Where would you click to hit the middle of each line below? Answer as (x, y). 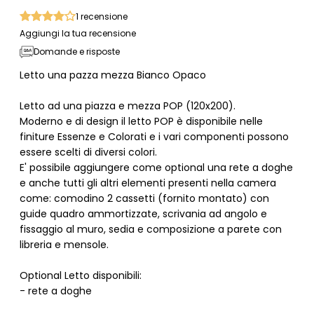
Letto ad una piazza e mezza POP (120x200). (127, 105)
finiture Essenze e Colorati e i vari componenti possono (154, 136)
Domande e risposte (76, 51)
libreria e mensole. (64, 244)
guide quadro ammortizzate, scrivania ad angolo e (143, 213)
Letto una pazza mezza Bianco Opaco (112, 75)
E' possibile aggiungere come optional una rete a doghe (156, 167)
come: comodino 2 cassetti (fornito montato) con (144, 198)
